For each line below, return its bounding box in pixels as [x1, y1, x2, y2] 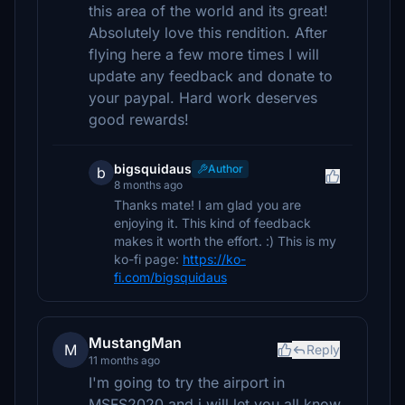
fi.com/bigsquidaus [114, 269, 227, 285]
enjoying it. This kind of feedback [114, 215, 311, 231]
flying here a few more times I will [89, 45, 319, 63]
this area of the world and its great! [89, 2, 328, 20]
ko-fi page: [114, 251, 183, 267]
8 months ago [114, 178, 183, 192]
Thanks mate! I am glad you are [114, 197, 301, 212]
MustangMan [89, 334, 182, 352]
